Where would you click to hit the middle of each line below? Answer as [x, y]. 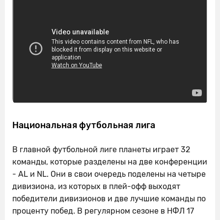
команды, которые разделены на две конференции [110, 162]
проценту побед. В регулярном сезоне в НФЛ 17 [103, 211]
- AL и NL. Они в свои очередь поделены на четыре [109, 174]
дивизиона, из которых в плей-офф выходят [96, 187]
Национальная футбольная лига [84, 125]
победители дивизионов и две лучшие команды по [109, 199]
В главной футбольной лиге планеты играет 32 [101, 150]
